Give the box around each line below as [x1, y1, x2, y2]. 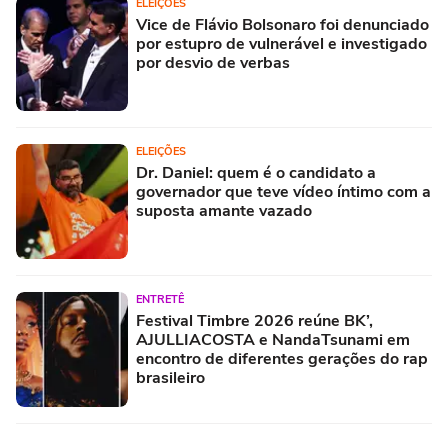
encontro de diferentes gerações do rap [136, 347, 428, 370]
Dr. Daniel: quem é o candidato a [136, 161, 376, 184]
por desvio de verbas [136, 51, 290, 74]
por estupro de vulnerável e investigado [136, 32, 427, 55]
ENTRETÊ [136, 291, 184, 307]
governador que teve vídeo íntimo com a [136, 180, 431, 203]
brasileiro [136, 366, 205, 389]
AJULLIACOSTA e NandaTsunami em [136, 328, 410, 351]
